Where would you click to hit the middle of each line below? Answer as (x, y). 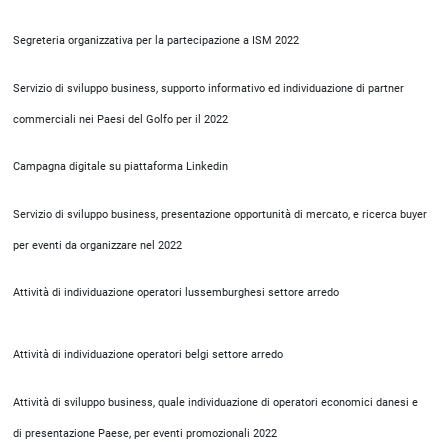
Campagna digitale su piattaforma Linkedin (120, 166)
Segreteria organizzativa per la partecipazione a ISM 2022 (156, 40)
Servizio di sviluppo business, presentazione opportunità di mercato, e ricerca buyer (220, 214)
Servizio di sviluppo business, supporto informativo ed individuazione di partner (208, 88)
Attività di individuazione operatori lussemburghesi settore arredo (176, 292)
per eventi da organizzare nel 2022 (99, 245)
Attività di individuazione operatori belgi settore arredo (148, 354)
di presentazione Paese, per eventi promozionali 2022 (145, 433)
